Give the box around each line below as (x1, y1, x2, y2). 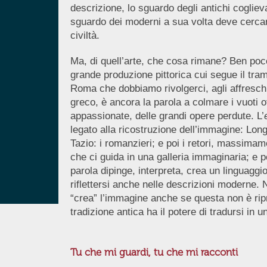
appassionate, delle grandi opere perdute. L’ (70, 110, 264, 122)
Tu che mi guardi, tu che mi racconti (70, 246, 238, 258)
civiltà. (70, 30, 100, 41)
